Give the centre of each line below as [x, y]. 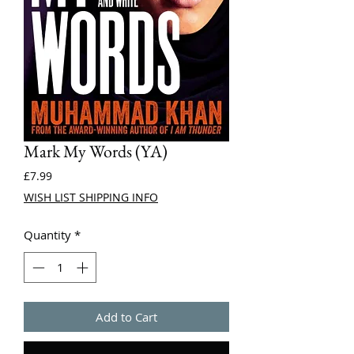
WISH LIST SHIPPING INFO [91, 197]
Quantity [47, 235]
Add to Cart [126, 316]
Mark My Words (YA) [96, 151]
